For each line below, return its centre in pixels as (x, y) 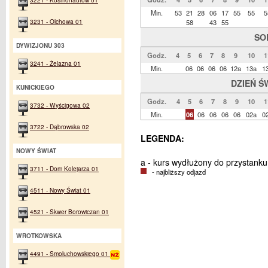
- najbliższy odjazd (176, 172)
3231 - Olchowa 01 (56, 22)
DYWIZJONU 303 (40, 46)
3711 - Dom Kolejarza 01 (64, 169)
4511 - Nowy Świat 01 (60, 190)
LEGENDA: (162, 138)
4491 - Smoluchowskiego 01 (70, 254)
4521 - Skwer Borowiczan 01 (69, 212)
